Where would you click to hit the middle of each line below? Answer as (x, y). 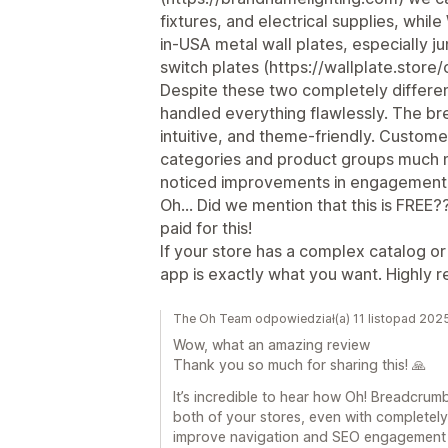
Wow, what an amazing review (271, 344)
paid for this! (206, 228)
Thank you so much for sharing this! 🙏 (299, 364)
